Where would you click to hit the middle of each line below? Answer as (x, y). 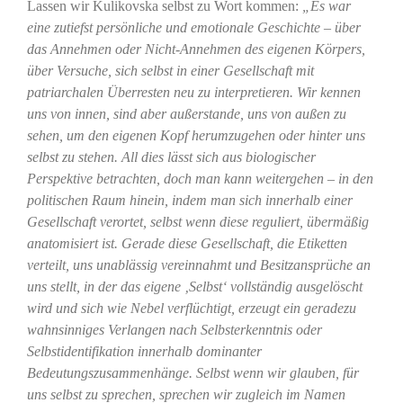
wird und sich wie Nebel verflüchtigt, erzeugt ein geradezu (191, 309)
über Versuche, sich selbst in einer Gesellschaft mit (170, 71)
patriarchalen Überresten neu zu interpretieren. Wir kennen (193, 93)
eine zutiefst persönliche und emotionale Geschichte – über (193, 28)
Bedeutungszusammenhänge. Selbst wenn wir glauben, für (193, 373)
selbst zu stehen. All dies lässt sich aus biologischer (171, 157)
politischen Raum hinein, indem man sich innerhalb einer (189, 201)
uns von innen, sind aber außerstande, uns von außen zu (186, 114)
